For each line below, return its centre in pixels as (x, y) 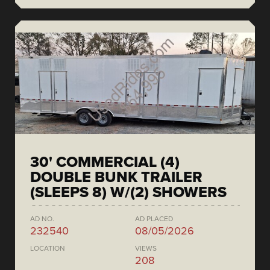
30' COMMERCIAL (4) (105, 162)
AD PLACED (154, 218)
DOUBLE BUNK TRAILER (116, 177)
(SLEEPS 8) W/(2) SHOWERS (128, 192)
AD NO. (42, 218)
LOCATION (48, 248)
